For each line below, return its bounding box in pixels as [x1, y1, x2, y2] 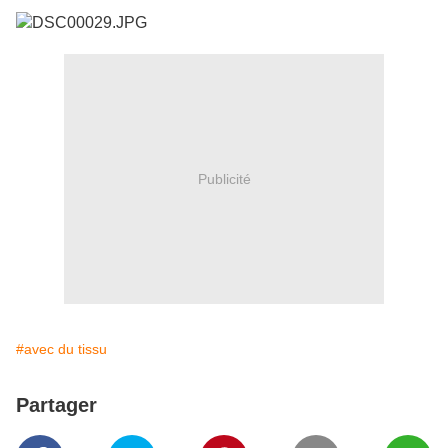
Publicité [197, 170, 251, 187]
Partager [16, 394, 97, 417]
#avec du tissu [16, 341, 107, 358]
